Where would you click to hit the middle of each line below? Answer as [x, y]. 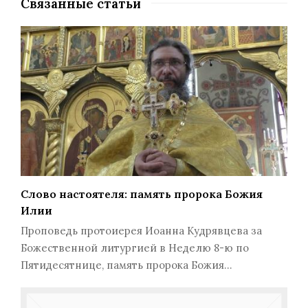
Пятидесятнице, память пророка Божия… [126, 265]
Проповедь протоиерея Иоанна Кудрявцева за [141, 231]
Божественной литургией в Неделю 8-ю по [135, 248]
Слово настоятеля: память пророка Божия [142, 194]
